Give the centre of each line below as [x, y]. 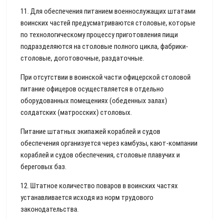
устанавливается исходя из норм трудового [87, 197]
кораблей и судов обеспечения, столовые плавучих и [100, 155]
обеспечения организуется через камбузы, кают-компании [109, 143]
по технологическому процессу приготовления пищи [99, 35]
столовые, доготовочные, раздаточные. [82, 58]
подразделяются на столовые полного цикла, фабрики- [104, 46]
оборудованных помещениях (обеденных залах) [94, 101]
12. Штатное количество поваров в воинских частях [99, 186]
